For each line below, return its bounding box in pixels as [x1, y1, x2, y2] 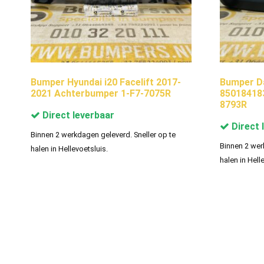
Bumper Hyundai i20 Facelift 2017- [31, 76, 181, 88]
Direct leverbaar [40, 109, 114, 121]
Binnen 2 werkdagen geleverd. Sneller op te [31, 130, 176, 139]
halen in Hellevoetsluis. [31, 144, 108, 153]
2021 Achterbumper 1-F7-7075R [31, 87, 171, 99]
